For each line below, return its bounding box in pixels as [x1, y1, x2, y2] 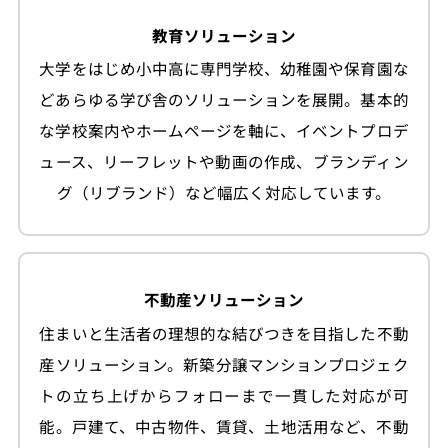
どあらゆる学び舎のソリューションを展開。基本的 [39, 91, 409, 110]
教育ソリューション [152, 26, 296, 46]
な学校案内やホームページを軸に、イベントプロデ [39, 122, 409, 141]
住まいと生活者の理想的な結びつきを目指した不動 [39, 324, 409, 344]
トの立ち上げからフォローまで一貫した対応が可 [39, 386, 409, 406]
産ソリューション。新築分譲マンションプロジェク [39, 355, 409, 375]
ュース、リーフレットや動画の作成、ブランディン [39, 153, 409, 172]
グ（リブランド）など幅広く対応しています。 [57, 184, 391, 203]
